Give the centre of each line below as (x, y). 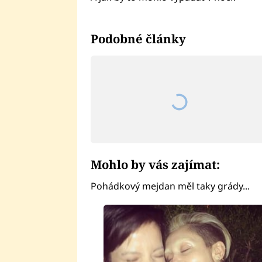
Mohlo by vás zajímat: (155, 164)
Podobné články (138, 39)
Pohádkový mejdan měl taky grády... (170, 186)
